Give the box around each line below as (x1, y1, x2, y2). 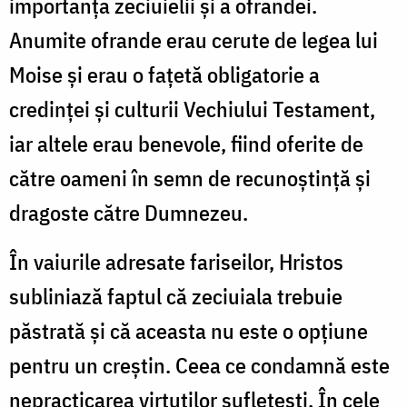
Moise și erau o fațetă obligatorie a (9, 59, 320, 89)
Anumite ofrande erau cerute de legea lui (9, 25, 378, 55)
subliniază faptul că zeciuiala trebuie (9, 281, 342, 311)
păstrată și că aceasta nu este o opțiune (9, 315, 368, 345)
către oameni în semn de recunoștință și (9, 163, 371, 193)
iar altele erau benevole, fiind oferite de (9, 128, 363, 158)
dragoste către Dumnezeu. (9, 197, 248, 227)
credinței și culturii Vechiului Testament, (9, 94, 375, 124)
